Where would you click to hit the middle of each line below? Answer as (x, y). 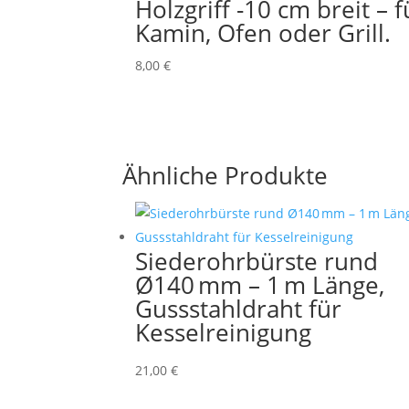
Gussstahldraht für (239, 309)
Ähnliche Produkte (225, 176)
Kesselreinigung (224, 333)
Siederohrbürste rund (257, 262)
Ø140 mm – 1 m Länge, (260, 285)
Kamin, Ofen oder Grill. (263, 32)
